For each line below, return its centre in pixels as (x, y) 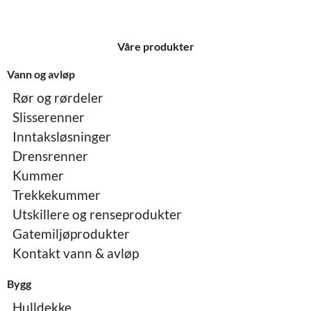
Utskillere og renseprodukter (97, 214)
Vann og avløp (41, 74)
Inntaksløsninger (62, 136)
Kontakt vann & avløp (76, 253)
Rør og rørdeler (58, 97)
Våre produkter (155, 46)
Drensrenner (50, 155)
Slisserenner (49, 117)
